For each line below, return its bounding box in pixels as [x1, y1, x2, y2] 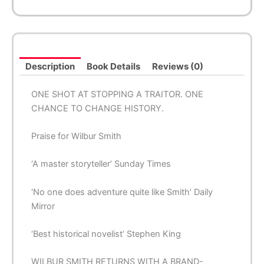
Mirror [31, 200, 55, 212]
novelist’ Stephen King [89, 229, 181, 240]
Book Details [87, 60, 140, 72]
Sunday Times [114, 159, 171, 170]
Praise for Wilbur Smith [31, 131, 121, 142]
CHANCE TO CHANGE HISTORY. [31, 103, 164, 114]
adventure [85, 186, 127, 197]
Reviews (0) [152, 60, 203, 72]
